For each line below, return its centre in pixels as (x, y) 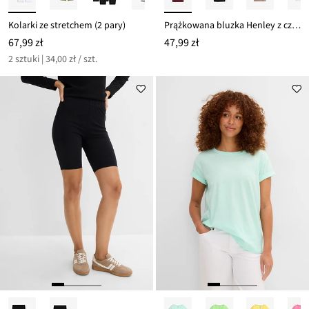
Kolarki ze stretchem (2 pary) (67, 26)
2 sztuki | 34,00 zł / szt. (53, 60)
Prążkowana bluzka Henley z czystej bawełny (296, 26)
